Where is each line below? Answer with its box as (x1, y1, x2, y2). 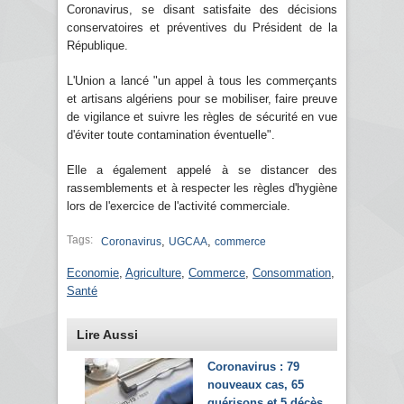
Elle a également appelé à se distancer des (67, 162, 337, 177)
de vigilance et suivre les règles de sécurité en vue (67, 109, 337, 124)
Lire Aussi (77, 326, 138, 342)
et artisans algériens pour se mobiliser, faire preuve (67, 91, 337, 106)
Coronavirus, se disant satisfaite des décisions (67, 2, 337, 16)
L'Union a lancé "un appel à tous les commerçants (67, 73, 337, 87)
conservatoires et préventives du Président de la (67, 20, 337, 34)
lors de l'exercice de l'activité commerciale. (67, 198, 290, 213)
